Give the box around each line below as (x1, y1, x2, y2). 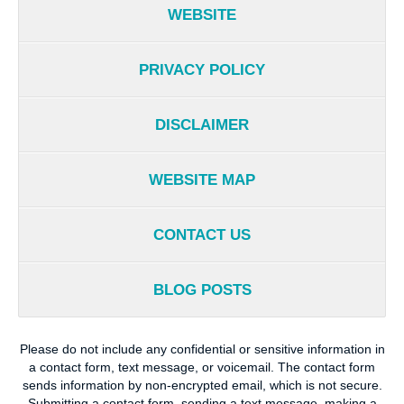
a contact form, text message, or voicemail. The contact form (29, 360, 375, 375)
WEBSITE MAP (149, 171, 255, 189)
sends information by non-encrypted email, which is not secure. (22, 378, 382, 393)
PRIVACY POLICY (139, 61, 265, 79)
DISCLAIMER (155, 116, 249, 134)
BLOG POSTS (152, 281, 252, 299)
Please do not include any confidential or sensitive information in (19, 342, 385, 357)
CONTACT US (153, 226, 251, 244)
